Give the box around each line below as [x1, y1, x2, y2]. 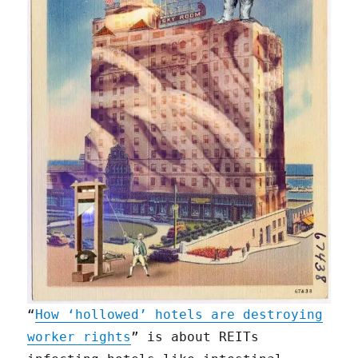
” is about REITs [131, 329, 260, 345]
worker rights [27, 329, 132, 345]
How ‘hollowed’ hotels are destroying [35, 307, 324, 323]
